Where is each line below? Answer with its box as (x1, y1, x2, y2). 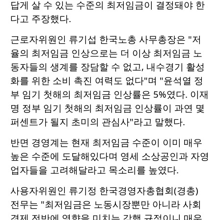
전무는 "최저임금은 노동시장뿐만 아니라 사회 (10, 198, 201, 211)
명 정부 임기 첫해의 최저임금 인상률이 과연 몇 (10, 102, 205, 114)
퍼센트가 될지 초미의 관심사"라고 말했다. (10, 115, 185, 128)
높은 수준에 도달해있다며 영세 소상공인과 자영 (10, 150, 209, 163)
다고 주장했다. (10, 12, 71, 25)
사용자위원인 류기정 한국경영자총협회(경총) (10, 184, 198, 197)
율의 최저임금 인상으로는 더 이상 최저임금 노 (10, 47, 202, 59)
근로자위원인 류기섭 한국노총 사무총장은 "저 (10, 33, 201, 46)
